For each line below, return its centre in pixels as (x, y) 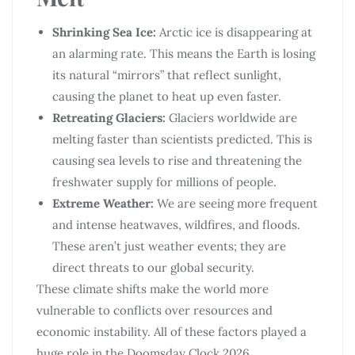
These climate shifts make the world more (153, 288)
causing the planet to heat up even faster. (167, 96)
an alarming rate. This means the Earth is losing (184, 53)
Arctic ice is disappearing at (234, 32)
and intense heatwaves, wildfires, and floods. (176, 224)
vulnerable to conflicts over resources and (155, 310)
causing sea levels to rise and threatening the (177, 160)
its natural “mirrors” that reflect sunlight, (167, 74)
